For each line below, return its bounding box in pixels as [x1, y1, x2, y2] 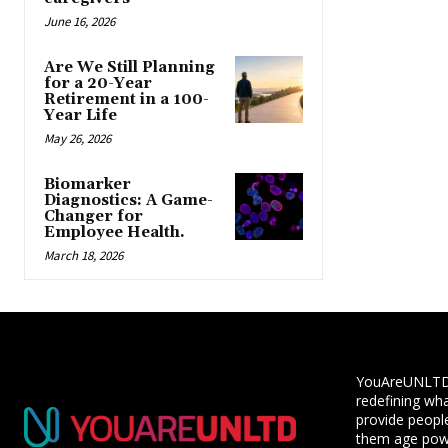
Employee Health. [44, 222, 185, 242]
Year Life [44, 105, 117, 125]
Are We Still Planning [44, 57, 215, 77]
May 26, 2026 [44, 129, 111, 147]
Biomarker [44, 174, 131, 194]
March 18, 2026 [44, 246, 123, 264]
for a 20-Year [44, 73, 152, 93]
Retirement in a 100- [44, 89, 209, 109]
